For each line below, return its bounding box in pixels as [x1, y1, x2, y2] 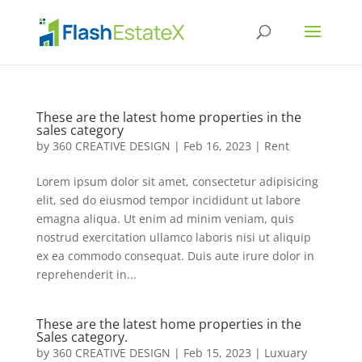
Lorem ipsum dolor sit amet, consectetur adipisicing [36, 174, 318, 189]
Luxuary [263, 345, 307, 360]
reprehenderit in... [36, 267, 137, 282]
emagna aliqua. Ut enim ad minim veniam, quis [36, 211, 294, 226]
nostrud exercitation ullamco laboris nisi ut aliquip [36, 229, 311, 245]
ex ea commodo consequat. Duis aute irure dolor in [36, 248, 314, 263]
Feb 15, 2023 [183, 345, 251, 360]
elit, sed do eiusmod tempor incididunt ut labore [36, 192, 301, 208]
